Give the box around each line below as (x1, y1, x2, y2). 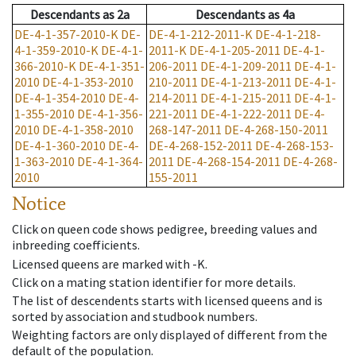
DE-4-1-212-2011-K (149, 26, 253, 43)
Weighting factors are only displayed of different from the (12, 327, 327, 343)
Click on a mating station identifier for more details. (12, 273, 296, 290)
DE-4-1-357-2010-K (14, 26, 118, 43)
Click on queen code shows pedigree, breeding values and (12, 221, 317, 238)
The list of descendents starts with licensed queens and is (12, 292, 323, 308)
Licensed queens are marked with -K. (12, 255, 207, 272)
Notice (12, 192, 66, 215)
